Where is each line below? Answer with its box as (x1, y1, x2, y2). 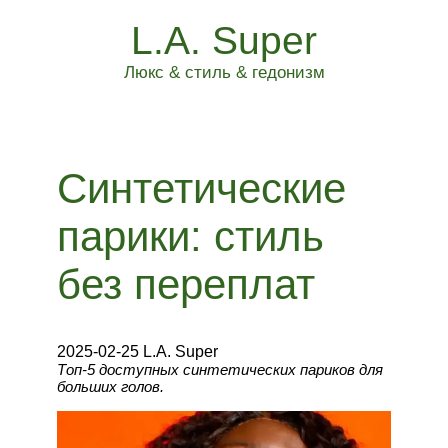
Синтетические (56, 165, 346, 212)
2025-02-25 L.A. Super (56, 343, 218, 360)
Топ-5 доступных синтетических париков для (56, 361, 383, 378)
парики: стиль (56, 213, 324, 260)
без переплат (56, 261, 315, 308)
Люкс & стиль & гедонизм (123, 63, 325, 82)
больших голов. (56, 378, 164, 395)
